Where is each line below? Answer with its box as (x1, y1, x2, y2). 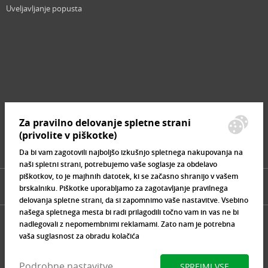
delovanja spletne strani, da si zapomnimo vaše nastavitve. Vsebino (19, 196, 248, 205)
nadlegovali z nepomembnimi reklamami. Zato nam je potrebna (19, 220, 235, 229)
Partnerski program (6, 65, 75, 75)
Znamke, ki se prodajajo (6, 126, 90, 136)
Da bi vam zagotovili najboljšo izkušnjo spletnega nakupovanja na (19, 148, 243, 157)
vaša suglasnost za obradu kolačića (19, 232, 139, 241)
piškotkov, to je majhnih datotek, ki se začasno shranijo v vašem (19, 172, 238, 181)
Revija (6, 24, 27, 34)
